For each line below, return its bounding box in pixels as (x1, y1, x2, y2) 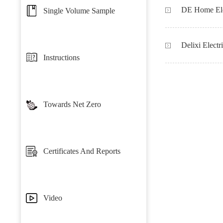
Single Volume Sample (43, 6, 115, 15)
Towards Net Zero (43, 100, 101, 109)
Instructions (43, 53, 80, 62)
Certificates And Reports (43, 147, 120, 155)
